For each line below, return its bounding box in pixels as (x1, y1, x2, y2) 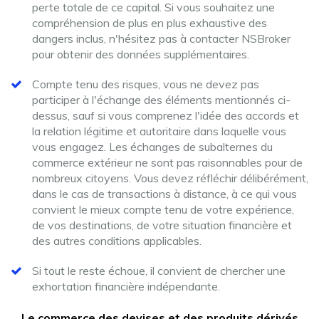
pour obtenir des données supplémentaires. (32, 47, 249, 61)
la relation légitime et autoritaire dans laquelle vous (32, 124, 286, 138)
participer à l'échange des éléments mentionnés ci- (32, 93, 291, 107)
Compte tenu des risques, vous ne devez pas (32, 77, 259, 91)
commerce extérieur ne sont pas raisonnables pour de (32, 155, 303, 169)
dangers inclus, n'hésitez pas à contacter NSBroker (32, 31, 291, 46)
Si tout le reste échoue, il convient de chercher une (32, 263, 286, 278)
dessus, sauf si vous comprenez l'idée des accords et (32, 108, 299, 122)
